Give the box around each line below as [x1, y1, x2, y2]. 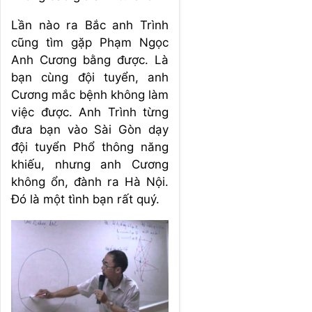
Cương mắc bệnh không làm [11, 87, 169, 102]
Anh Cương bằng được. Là [11, 52, 169, 67]
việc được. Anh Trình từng [11, 104, 169, 119]
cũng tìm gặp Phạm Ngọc [11, 35, 169, 49]
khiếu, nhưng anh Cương [11, 157, 169, 171]
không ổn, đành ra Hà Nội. [11, 174, 169, 189]
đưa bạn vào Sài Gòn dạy [11, 122, 169, 136]
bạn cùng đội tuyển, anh [11, 70, 169, 84]
